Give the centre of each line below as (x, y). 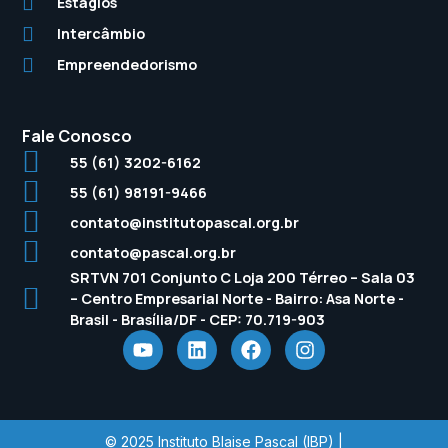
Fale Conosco (77, 136)
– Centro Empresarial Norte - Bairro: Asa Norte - (236, 298)
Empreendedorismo (127, 64)
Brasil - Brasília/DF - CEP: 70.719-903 (197, 319)
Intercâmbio (101, 33)
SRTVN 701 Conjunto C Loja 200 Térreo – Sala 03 (242, 277)
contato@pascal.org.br (152, 252)
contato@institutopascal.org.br (184, 222)
